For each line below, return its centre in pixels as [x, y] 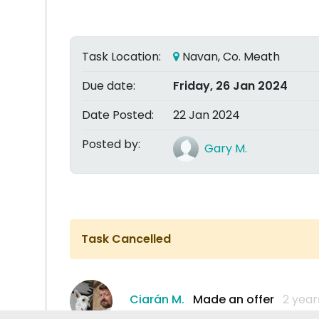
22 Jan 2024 [206, 115]
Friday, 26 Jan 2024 [230, 86]
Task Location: [121, 57]
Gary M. [226, 148]
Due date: [109, 86]
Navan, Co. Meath [230, 57]
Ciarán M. [157, 299]
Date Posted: [118, 115]
